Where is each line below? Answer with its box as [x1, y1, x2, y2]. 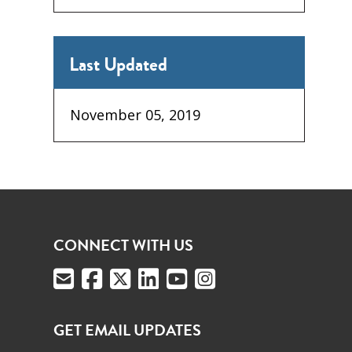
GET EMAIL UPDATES [53, 319, 201, 343]
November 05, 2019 [70, 105, 200, 125]
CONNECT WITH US [53, 234, 193, 258]
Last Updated [69, 50, 167, 79]
